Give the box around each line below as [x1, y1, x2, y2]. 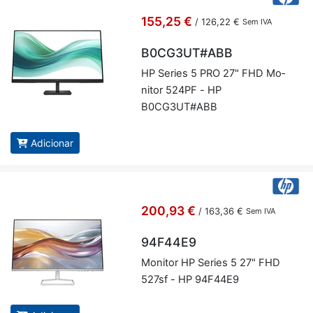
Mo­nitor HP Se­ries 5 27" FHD [140, 256, 280, 270]
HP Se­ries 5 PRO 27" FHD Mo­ [140, 67, 285, 80]
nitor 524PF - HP [140, 84, 221, 97]
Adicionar [31, 137, 73, 150]
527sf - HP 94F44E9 [140, 273, 239, 286]
